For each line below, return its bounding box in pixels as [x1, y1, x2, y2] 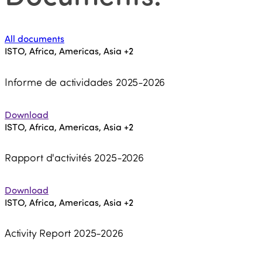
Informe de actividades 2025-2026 [5, 74, 166, 89]
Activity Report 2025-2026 [5, 225, 123, 240]
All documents [5, 32, 64, 45]
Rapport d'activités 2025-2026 [5, 150, 144, 164]
